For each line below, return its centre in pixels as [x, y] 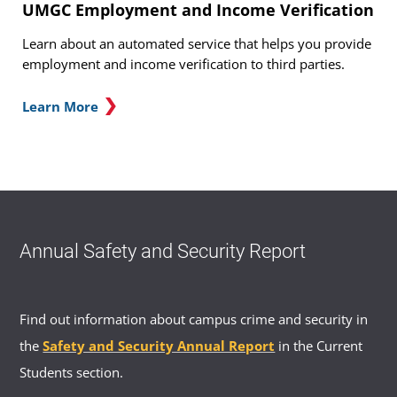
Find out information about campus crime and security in [194, 319]
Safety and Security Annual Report [159, 345]
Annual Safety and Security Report [163, 251]
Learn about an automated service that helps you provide [197, 43]
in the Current [319, 345]
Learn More [60, 106]
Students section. [72, 372]
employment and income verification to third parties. [183, 63]
